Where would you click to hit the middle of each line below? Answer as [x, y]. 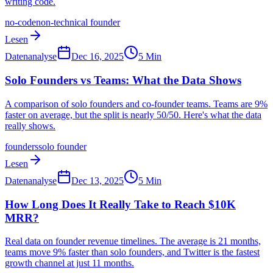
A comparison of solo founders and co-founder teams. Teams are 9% [136, 104]
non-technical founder [78, 23]
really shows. [30, 126]
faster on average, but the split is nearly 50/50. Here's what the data [133, 115]
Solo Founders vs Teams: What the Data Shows [123, 80]
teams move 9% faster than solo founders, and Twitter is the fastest [132, 252]
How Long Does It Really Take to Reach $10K [120, 204]
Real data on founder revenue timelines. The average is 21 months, [133, 241]
